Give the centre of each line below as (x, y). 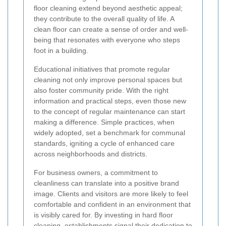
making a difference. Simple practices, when (104, 122)
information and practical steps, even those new (110, 101)
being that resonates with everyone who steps (107, 40)
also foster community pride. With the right (101, 90)
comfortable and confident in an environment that (112, 204)
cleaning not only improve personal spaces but (108, 80)
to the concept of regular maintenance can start (109, 111)
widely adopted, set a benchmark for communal (109, 133)
